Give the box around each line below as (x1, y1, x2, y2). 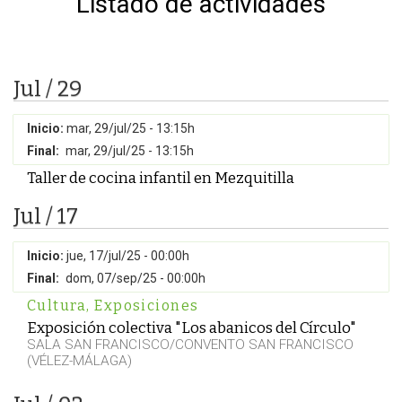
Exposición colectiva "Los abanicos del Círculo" (27, 319, 356, 336)
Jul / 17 (13, 204, 78, 229)
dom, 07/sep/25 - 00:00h (66, 271, 205, 285)
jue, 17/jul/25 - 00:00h (66, 249, 189, 263)
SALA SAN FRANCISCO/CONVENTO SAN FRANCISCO (27, 336, 354, 353)
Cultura (27, 297, 87, 314)
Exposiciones (94, 297, 199, 314)
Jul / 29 (13, 76, 82, 101)
